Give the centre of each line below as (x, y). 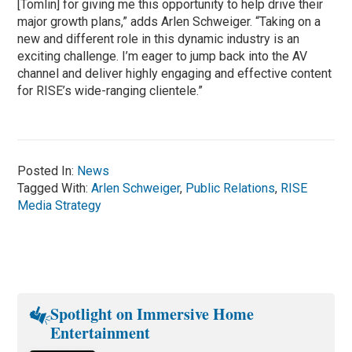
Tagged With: (55, 188)
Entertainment (100, 332)
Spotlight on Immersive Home (152, 313)
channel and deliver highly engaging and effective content (175, 73)
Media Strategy (60, 205)
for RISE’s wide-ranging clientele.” (110, 90)
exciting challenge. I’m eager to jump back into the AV (163, 56)
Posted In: (48, 170)
